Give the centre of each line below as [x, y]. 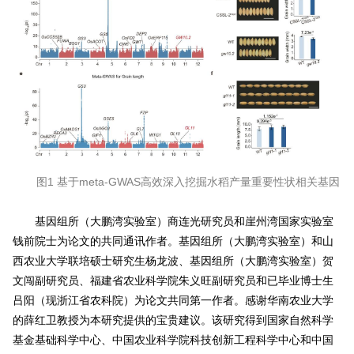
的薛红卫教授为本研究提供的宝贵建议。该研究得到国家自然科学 [173, 320]
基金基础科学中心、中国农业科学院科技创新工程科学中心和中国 [173, 339]
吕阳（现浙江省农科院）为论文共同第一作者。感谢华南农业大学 [173, 300]
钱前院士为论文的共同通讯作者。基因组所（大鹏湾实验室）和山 [173, 241]
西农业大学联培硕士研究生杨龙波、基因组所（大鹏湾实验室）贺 [173, 260]
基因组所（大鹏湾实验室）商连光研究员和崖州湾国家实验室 [184, 221]
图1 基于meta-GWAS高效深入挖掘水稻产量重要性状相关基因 [188, 181]
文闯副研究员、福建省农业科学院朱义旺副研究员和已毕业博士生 [173, 280]
